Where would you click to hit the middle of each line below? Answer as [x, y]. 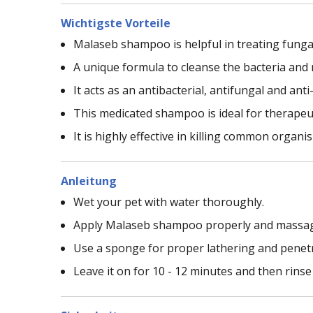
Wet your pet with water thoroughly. [169, 202]
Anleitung [89, 181]
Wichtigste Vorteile [116, 23]
